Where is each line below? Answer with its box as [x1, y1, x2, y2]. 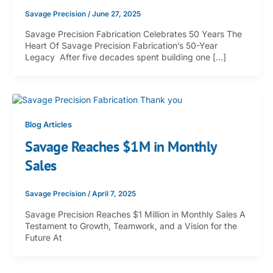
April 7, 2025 [92, 190, 136, 199]
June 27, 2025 [92, 9, 141, 18]
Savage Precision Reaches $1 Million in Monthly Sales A [25, 208, 246, 219]
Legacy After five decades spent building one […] [25, 51, 226, 62]
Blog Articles [25, 119, 72, 129]
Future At [25, 232, 62, 243]
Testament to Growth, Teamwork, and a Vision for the [25, 220, 237, 231]
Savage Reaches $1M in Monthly [25, 136, 216, 156]
